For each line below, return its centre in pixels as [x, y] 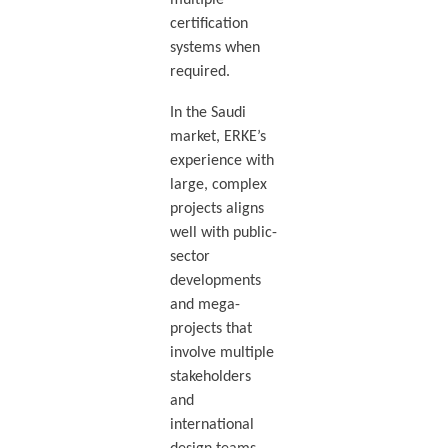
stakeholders [210, 376]
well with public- [223, 232]
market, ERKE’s [217, 136]
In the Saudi [207, 112]
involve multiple [221, 352]
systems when [214, 48]
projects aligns [216, 208]
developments [215, 280]
